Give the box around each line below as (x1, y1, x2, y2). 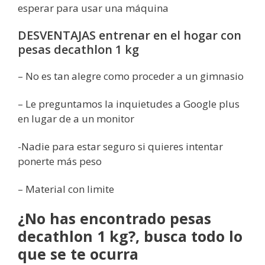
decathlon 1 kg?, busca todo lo (18, 226, 243, 247)
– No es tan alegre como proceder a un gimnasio (18, 69, 244, 83)
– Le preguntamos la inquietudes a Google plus (18, 96, 240, 111)
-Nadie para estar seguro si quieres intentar (18, 139, 223, 153)
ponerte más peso (18, 154, 102, 168)
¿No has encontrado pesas (18, 208, 211, 229)
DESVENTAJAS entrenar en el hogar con (18, 27, 241, 43)
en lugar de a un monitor (18, 111, 134, 125)
